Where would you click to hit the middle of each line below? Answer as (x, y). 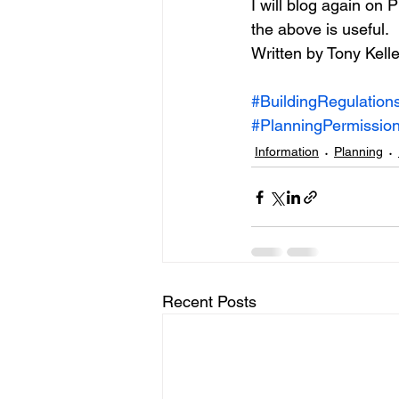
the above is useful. (320, 29)
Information (287, 151)
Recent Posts (209, 301)
